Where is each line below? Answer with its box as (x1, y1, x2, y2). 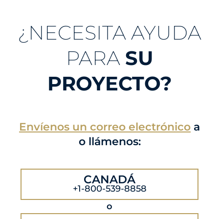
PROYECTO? (47, 71, 172, 95)
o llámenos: (78, 134, 141, 148)
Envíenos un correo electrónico (19, 120, 191, 133)
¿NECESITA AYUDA (18, 20, 201, 44)
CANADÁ (84, 172, 135, 186)
